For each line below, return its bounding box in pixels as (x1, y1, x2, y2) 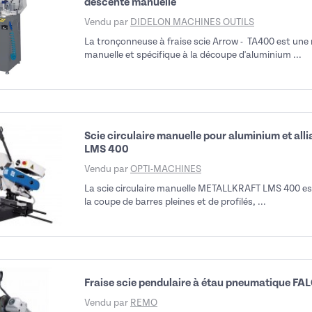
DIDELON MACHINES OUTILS (130, 17, 254, 27)
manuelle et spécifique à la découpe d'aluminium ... (84, 49, 302, 60)
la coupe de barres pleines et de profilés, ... (84, 196, 266, 207)
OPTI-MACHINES (130, 164, 201, 174)
